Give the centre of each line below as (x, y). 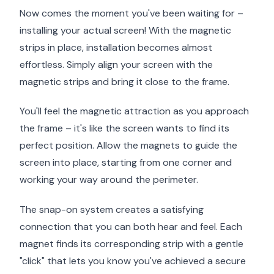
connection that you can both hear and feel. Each (131, 227)
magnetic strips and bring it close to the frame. (124, 81)
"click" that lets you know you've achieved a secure (133, 261)
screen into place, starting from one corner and (126, 163)
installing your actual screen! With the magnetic (125, 30)
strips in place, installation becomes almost (116, 47)
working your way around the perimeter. (109, 180)
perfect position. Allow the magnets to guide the (128, 146)
